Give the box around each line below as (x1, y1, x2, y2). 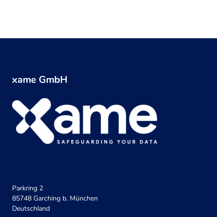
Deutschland (12, 204, 50, 213)
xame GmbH (12, 73, 67, 86)
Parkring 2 (12, 184, 43, 193)
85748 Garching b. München (12, 194, 98, 203)
